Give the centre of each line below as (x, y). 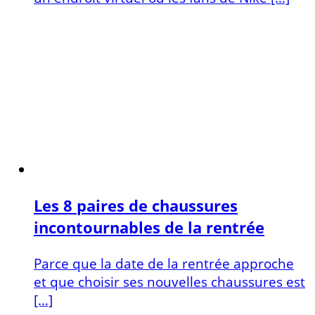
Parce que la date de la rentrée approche (164, 263)
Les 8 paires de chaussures (136, 206)
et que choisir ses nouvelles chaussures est (169, 281)
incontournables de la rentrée (149, 228)
